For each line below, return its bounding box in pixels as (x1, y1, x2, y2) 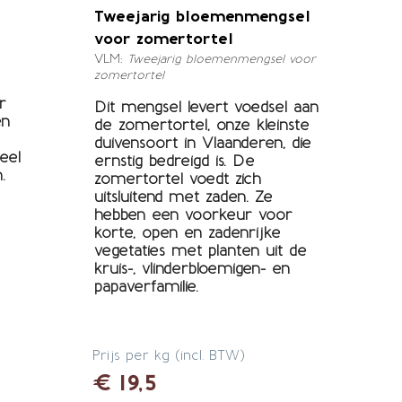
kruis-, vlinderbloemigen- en (93, 259, 290, 277)
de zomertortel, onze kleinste (93, 116, 310, 134)
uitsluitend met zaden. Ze (93, 188, 273, 205)
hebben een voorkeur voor (93, 205, 293, 223)
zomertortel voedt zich (93, 170, 261, 188)
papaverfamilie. (93, 277, 205, 295)
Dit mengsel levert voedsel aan (93, 98, 319, 116)
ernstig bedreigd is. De (93, 152, 255, 170)
